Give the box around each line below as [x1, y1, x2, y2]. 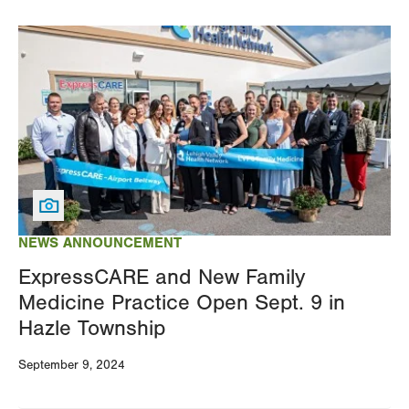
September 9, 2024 [18, 357, 125, 372]
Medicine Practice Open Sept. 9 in [18, 289, 345, 315]
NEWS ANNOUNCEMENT [18, 234, 182, 251]
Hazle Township [18, 315, 165, 341]
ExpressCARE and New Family [18, 264, 305, 289]
